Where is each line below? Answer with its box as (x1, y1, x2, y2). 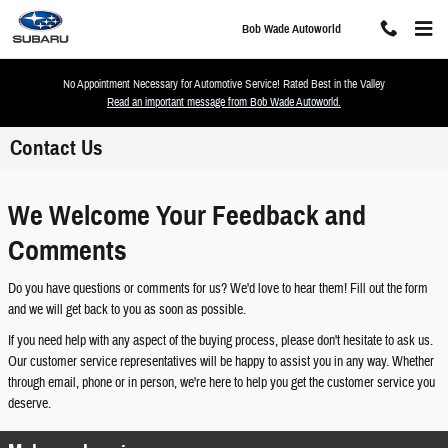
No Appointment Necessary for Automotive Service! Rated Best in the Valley (63, 76, 385, 92)
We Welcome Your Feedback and (8, 198, 366, 233)
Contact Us (10, 135, 103, 161)
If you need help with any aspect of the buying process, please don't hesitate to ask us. (8, 331, 433, 350)
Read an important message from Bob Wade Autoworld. (107, 94, 341, 110)
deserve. (8, 394, 51, 413)
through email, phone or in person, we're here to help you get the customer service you (8, 373, 435, 392)
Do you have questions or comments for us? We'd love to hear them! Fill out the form (8, 279, 428, 298)
